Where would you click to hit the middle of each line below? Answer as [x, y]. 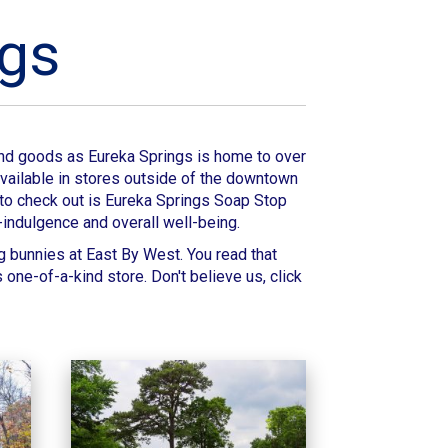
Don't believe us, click [226, 277]
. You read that [228, 255]
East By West [133, 255]
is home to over [249, 157]
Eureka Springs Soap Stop [196, 201]
